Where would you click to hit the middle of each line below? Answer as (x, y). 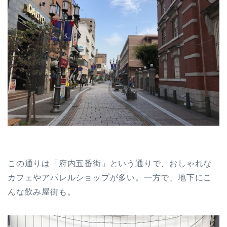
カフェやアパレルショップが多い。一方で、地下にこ (110, 178)
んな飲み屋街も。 (42, 192)
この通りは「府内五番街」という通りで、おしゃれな (110, 164)
